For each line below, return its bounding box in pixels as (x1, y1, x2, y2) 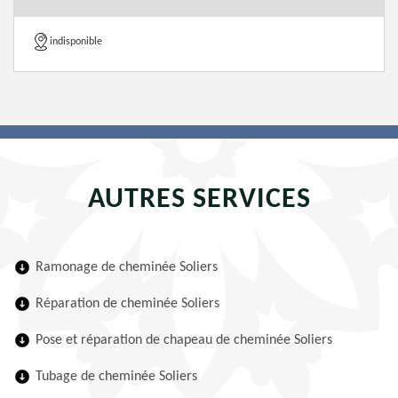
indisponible (50, 36, 102, 47)
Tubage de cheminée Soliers (36, 370, 197, 384)
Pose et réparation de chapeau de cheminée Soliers (36, 333, 332, 347)
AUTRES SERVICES (87, 186, 311, 214)
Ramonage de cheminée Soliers (36, 260, 218, 275)
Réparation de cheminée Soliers (36, 297, 219, 311)
